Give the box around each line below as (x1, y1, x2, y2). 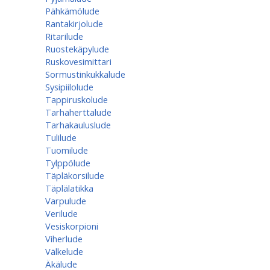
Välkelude (45, 245, 83, 257)
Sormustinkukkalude (45, 68, 125, 80)
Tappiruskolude (45, 93, 108, 105)
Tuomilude (45, 144, 88, 156)
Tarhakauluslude (45, 119, 111, 131)
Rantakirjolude (45, 17, 103, 30)
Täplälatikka (45, 182, 93, 194)
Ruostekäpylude (45, 43, 109, 55)
